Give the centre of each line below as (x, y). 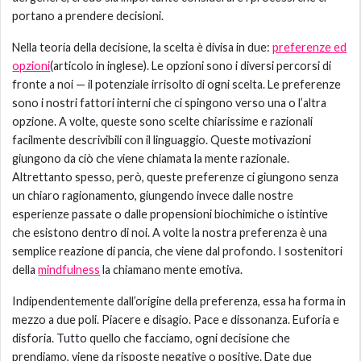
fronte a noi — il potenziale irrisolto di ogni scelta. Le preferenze (177, 85)
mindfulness (69, 270)
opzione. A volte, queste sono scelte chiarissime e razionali (163, 122)
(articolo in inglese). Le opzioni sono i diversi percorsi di (191, 66)
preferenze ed (310, 48)
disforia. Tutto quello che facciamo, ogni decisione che (151, 338)
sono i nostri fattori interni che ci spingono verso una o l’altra (170, 103)
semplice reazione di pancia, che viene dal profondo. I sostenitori (178, 251)
